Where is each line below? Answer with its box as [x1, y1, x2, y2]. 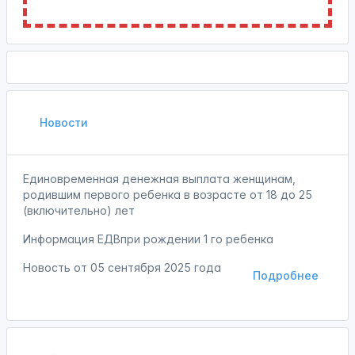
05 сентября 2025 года [90, 261, 221, 274]
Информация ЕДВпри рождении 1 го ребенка [23, 232, 273, 246]
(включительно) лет [23, 204, 135, 217]
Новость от [23, 261, 90, 274]
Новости [36, 116, 88, 129]
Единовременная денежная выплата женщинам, [23, 172, 296, 185]
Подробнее [253, 269, 319, 282]
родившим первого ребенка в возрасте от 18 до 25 [23, 188, 312, 201]
